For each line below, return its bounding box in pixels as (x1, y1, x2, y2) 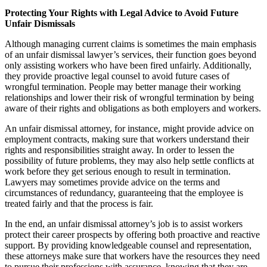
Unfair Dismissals (5, 18, 75, 29)
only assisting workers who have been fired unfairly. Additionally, (5, 60, 252, 70)
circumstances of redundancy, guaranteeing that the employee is (5, 187, 243, 198)
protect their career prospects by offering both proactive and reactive (5, 229, 260, 240)
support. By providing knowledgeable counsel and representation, (5, 240, 252, 250)
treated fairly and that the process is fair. (5, 198, 153, 209)
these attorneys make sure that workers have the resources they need (5, 250, 260, 261)
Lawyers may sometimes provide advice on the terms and (5, 176, 220, 187)
